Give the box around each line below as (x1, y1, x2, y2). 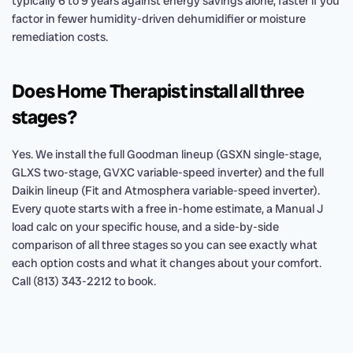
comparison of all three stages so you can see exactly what (12, 237, 318, 253)
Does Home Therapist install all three (12, 79, 305, 103)
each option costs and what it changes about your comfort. (12, 255, 321, 271)
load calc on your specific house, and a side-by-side (12, 219, 279, 235)
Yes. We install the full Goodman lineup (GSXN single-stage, (12, 147, 321, 162)
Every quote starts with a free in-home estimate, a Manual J (12, 201, 323, 217)
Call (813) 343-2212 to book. (12, 273, 156, 289)
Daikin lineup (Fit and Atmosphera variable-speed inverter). (12, 183, 320, 199)
